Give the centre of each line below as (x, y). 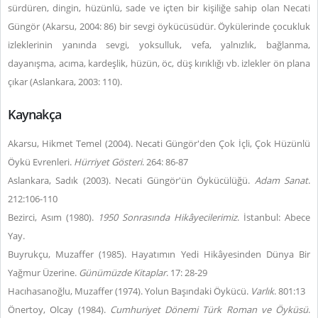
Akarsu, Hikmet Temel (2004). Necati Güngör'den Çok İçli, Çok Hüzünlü (159, 143)
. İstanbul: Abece (274, 217)
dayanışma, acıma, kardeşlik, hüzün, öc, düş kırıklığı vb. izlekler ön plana (159, 63)
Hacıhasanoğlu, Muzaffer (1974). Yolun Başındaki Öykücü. (129, 291)
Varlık (262, 291)
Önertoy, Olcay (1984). (59, 309)
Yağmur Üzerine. (43, 273)
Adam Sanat (281, 180)
